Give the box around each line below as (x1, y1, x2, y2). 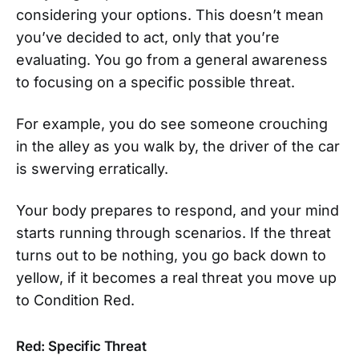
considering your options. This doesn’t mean (16, 6, 324, 23)
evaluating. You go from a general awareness (16, 50, 328, 68)
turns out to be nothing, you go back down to (16, 246, 326, 264)
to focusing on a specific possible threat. (16, 73, 295, 91)
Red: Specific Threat (16, 337, 147, 354)
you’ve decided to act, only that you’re (16, 28, 280, 46)
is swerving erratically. (16, 159, 168, 177)
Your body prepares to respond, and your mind (16, 201, 339, 219)
